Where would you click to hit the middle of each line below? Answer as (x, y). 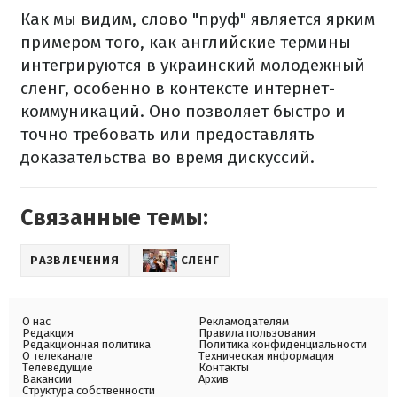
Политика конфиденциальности (283, 344)
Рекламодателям (244, 321)
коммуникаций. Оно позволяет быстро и (183, 111)
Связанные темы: (114, 218)
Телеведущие (58, 367)
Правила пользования (257, 333)
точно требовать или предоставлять (167, 134)
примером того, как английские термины (186, 42)
